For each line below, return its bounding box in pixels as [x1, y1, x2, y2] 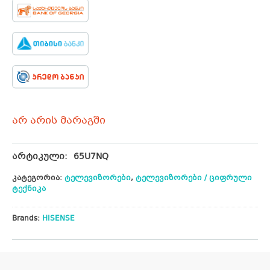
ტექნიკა [12, 184, 46, 195]
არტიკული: [12, 150, 67, 164]
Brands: [12, 213, 42, 225]
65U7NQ [74, 150, 108, 164]
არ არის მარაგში [12, 113, 105, 129]
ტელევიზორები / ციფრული [136, 173, 252, 184]
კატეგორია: [12, 173, 64, 184]
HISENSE [42, 213, 75, 225]
